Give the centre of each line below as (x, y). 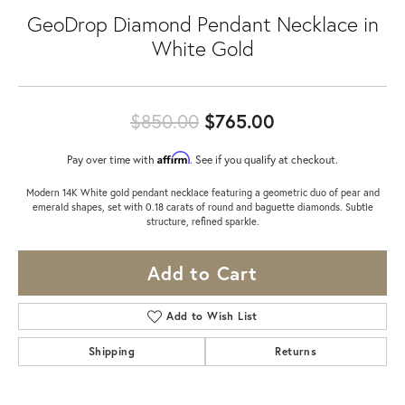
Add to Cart (202, 273)
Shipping (111, 351)
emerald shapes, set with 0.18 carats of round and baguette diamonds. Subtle (202, 207)
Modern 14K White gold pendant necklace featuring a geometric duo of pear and (202, 192)
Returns (296, 351)
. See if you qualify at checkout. (264, 159)
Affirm (174, 158)
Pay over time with (112, 159)
